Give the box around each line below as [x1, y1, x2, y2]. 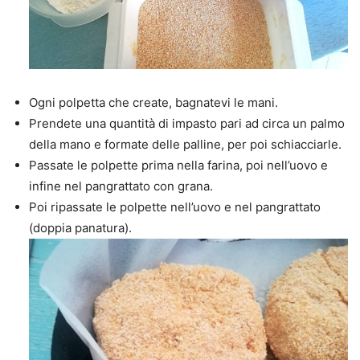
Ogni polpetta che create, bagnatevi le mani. [29, 94, 278, 110]
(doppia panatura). [29, 219, 132, 235]
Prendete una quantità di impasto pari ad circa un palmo [29, 115, 345, 131]
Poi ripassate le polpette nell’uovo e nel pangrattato [29, 198, 321, 215]
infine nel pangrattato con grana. [29, 178, 213, 194]
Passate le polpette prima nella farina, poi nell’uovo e [29, 157, 328, 173]
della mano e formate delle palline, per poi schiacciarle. [29, 136, 342, 152]
